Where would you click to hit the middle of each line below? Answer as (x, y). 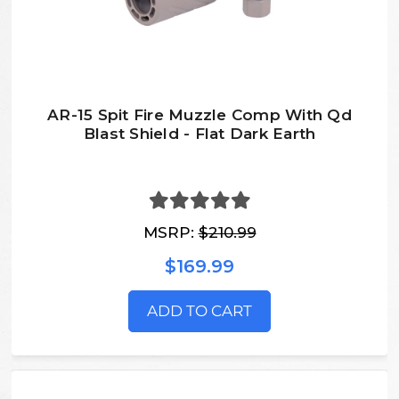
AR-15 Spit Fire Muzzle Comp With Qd (199, 114)
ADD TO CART (199, 311)
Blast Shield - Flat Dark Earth (199, 133)
